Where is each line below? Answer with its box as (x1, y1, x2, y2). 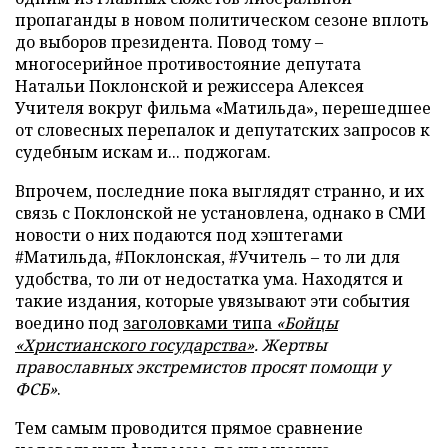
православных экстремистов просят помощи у (15, 356, 390, 378)
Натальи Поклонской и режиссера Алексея (15, 75, 364, 97)
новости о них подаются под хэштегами (15, 224, 343, 246)
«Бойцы (276, 312, 338, 334)
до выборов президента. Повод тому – (15, 31, 323, 53)
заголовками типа (123, 312, 276, 334)
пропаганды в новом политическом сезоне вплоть (15, 9, 429, 31)
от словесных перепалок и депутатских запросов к (15, 119, 430, 141)
